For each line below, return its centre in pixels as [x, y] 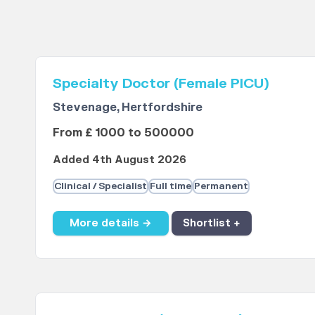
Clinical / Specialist [100, 187]
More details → [110, 223]
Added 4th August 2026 [119, 160]
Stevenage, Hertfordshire [127, 108]
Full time [170, 187]
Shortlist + [211, 223]
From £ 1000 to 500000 [123, 133]
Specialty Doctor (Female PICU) [161, 84]
